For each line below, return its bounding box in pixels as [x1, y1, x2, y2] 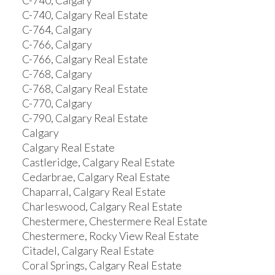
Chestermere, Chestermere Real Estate [21, 215, 207, 228]
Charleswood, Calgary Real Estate [21, 200, 182, 214]
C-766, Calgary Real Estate [21, 53, 148, 66]
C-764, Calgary [21, 23, 92, 37]
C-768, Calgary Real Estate [21, 82, 148, 96]
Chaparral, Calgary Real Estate [21, 185, 166, 199]
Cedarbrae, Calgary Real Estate [21, 171, 170, 184]
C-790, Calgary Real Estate [21, 112, 148, 125]
